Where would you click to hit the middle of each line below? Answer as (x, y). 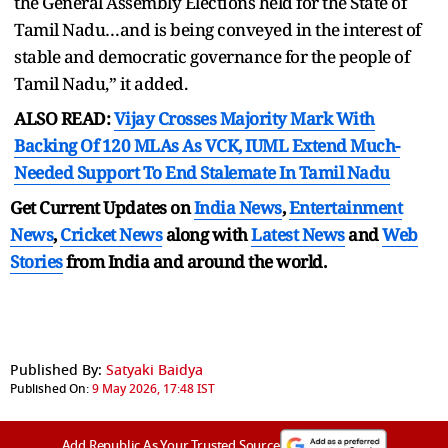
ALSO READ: (64, 118)
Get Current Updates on (102, 207)
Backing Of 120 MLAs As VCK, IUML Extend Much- (207, 145)
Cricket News (111, 234)
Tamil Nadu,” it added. (100, 83)
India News (237, 207)
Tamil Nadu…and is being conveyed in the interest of (217, 29)
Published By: (56, 370)
